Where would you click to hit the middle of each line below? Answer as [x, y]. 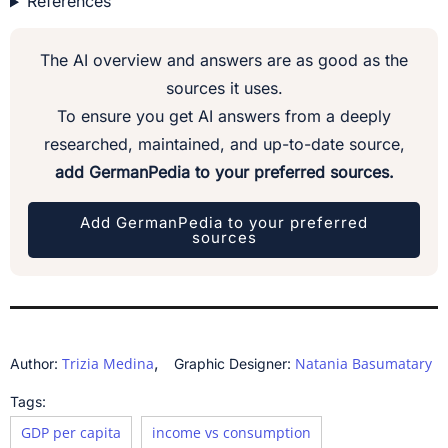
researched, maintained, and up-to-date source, [224, 143]
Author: [36, 363]
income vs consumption [231, 432]
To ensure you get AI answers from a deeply [224, 115]
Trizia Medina [108, 363]
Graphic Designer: [234, 363]
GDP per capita [71, 432]
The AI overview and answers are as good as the [224, 59]
